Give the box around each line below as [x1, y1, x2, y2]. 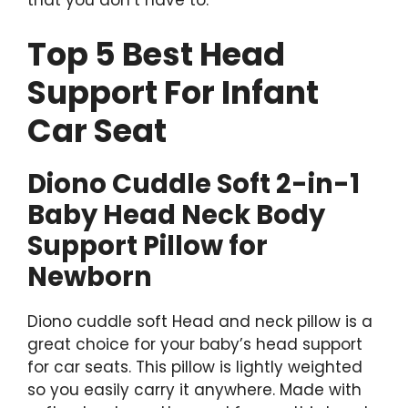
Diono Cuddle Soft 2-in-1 [27, 165, 360, 202]
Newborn [27, 258, 152, 295]
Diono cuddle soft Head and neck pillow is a [27, 310, 372, 332]
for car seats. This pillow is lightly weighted [27, 355, 362, 378]
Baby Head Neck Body [27, 196, 325, 233]
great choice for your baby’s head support [27, 332, 362, 355]
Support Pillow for [27, 227, 268, 264]
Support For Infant [27, 69, 319, 115]
